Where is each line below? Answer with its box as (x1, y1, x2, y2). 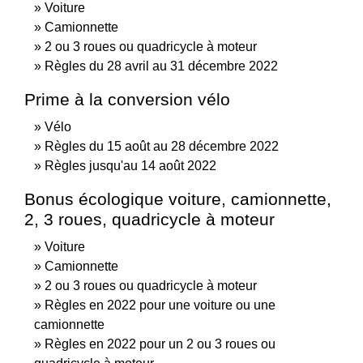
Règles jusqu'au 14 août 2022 (45, 158, 216, 173)
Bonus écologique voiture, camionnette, (24, 189, 331, 208)
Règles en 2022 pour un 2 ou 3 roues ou (45, 336, 275, 351)
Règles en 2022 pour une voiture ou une (45, 297, 275, 312)
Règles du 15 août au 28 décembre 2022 (45, 139, 279, 153)
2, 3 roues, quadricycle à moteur (24, 209, 275, 228)
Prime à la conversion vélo (24, 89, 230, 109)
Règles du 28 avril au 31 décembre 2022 (45, 58, 278, 73)
